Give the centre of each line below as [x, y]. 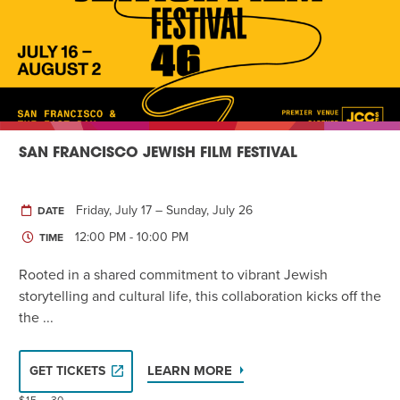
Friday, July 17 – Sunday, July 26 [164, 210]
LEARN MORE [190, 370]
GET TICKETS [67, 371]
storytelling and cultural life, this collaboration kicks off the [200, 296]
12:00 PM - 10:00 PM [132, 237]
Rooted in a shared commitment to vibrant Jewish [173, 275]
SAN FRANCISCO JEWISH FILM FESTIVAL [158, 153]
